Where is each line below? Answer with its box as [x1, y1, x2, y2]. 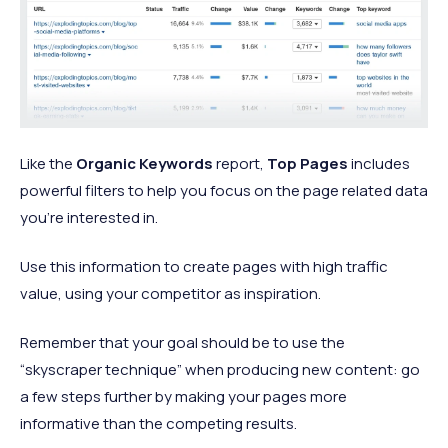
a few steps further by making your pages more [20, 385, 347, 407]
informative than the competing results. [20, 412, 297, 434]
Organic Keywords [76, 152, 213, 174]
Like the [20, 152, 76, 174]
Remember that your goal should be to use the [20, 331, 345, 353]
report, [213, 152, 267, 174]
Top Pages [267, 152, 348, 174]
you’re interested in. [20, 206, 158, 228]
